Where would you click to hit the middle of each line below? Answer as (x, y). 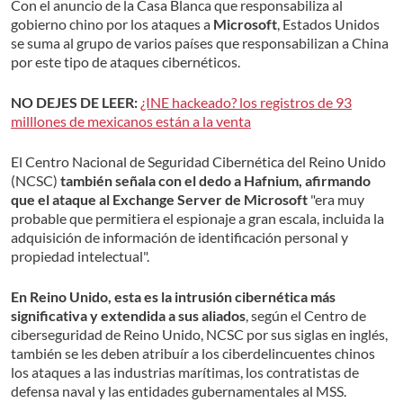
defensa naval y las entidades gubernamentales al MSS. (179, 391)
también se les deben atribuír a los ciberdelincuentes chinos (193, 354)
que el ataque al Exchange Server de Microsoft (159, 200)
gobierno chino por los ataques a (112, 24)
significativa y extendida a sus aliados (128, 316)
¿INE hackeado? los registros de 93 (246, 103)
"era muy (336, 200)
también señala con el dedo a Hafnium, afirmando (214, 181)
